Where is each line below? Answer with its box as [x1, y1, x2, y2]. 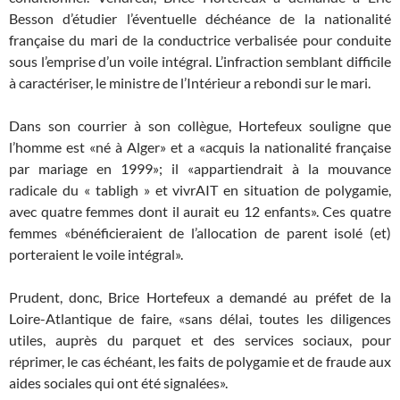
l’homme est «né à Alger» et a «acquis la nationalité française [9, 138, 391, 155]
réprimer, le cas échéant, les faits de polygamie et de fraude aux [9, 353, 391, 370]
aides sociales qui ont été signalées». [9, 374, 228, 391]
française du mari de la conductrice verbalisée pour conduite [9, 31, 391, 48]
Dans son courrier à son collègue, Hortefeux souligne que [9, 117, 391, 134]
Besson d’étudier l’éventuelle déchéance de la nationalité [9, 10, 391, 27]
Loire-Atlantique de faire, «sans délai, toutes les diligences [9, 310, 391, 327]
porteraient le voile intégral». [9, 246, 183, 262]
